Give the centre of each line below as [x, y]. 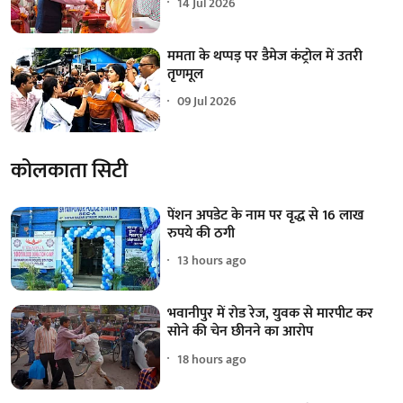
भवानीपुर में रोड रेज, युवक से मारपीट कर [271, 314]
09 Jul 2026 [207, 102]
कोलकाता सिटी [69, 170]
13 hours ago [212, 261]
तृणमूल [186, 74]
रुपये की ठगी [201, 233]
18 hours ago [212, 359]
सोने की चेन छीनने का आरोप [241, 332]
